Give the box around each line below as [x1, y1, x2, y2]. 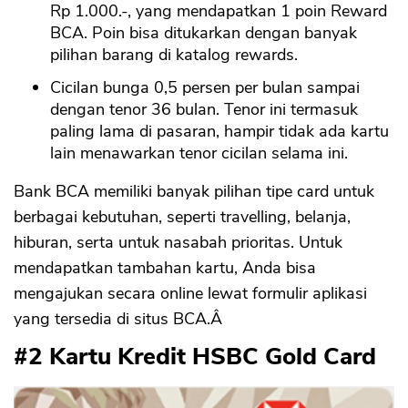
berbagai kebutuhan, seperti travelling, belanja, [14, 205, 351, 228]
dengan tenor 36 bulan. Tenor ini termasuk [50, 97, 358, 120]
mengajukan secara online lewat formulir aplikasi [14, 281, 367, 304]
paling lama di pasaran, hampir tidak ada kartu [50, 119, 389, 142]
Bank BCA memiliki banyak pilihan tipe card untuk [14, 179, 374, 202]
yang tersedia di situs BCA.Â [14, 307, 227, 330]
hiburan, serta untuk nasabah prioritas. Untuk [14, 230, 342, 253]
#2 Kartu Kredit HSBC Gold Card [14, 340, 376, 372]
